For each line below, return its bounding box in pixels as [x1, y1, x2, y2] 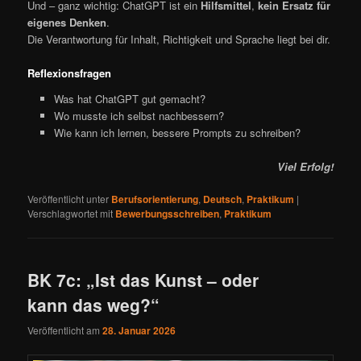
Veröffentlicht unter [27, 192, 110, 206]
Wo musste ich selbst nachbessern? [53, 107, 224, 123]
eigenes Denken [27, 15, 107, 31]
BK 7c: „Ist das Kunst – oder [27, 268, 259, 293]
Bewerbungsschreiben [115, 206, 220, 222]
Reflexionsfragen [27, 65, 112, 81]
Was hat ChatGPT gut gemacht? [53, 90, 205, 106]
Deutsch [203, 192, 243, 207]
